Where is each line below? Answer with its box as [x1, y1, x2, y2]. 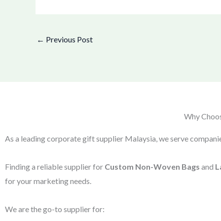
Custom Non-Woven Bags [105, 162, 200, 172]
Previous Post [44, 34, 93, 44]
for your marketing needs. [5, 176, 91, 186]
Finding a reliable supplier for [5, 162, 105, 172]
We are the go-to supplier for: [5, 204, 105, 214]
